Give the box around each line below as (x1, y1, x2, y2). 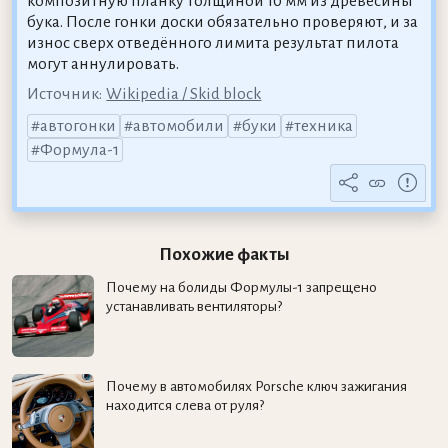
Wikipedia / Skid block (106, 84, 262, 103)
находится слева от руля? (105, 397, 264, 414)
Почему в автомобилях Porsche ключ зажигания (105, 378, 407, 395)
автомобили (133, 116, 225, 135)
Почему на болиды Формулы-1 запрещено (105, 279, 377, 296)
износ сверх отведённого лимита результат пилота (26, 33, 399, 52)
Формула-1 (39, 140, 119, 159)
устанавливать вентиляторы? (105, 298, 282, 315)
